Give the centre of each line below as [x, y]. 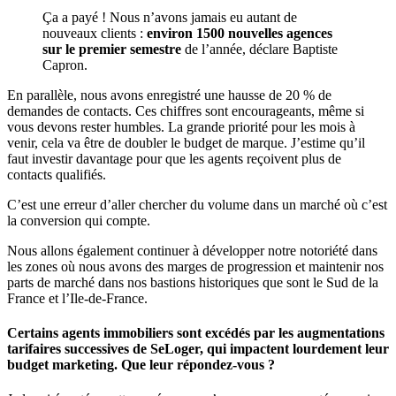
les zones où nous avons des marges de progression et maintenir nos [195, 266]
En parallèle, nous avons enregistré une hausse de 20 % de [169, 95]
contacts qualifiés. [57, 174]
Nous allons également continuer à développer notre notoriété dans [192, 250]
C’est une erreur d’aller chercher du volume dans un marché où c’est [197, 204]
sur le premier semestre [112, 49]
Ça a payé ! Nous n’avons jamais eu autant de [170, 17]
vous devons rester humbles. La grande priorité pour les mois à [181, 126]
